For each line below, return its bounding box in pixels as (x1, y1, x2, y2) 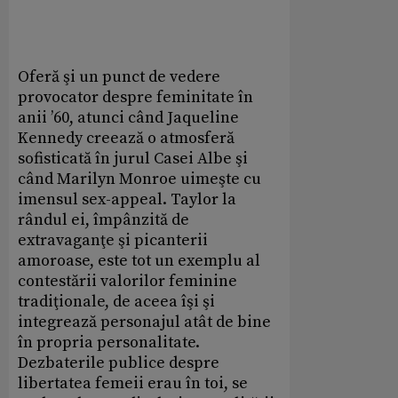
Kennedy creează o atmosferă (18, 128, 235, 149)
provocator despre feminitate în (18, 87, 253, 108)
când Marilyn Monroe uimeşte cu (18, 169, 261, 190)
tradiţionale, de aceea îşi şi (18, 291, 215, 313)
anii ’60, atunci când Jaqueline (18, 107, 239, 129)
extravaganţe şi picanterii (18, 230, 208, 251)
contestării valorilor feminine (18, 271, 237, 292)
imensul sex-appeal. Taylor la (18, 189, 236, 211)
